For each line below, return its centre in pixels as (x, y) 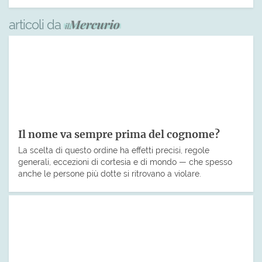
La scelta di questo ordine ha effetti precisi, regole (114, 150)
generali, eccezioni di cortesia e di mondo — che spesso (125, 161)
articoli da (36, 24)
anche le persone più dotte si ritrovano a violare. (110, 173)
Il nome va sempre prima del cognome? (119, 135)
